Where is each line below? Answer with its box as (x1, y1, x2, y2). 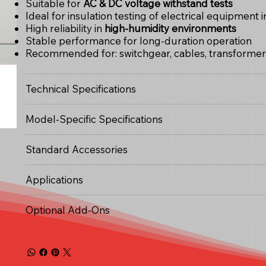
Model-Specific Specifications (25, 112, 163, 125)
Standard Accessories (25, 142, 128, 156)
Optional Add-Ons (25, 203, 110, 216)
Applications (25, 173, 83, 186)
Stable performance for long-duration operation (25, 34, 252, 47)
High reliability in (25, 21, 104, 34)
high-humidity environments (104, 21, 236, 34)
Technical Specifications (25, 82, 136, 95)
